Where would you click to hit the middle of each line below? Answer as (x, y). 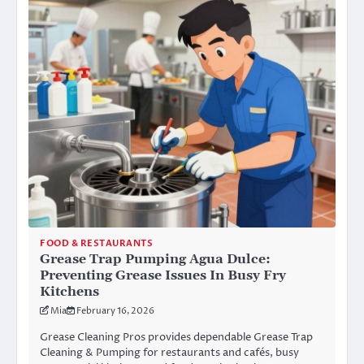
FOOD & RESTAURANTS (96, 244)
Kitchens (69, 292)
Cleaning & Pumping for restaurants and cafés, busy (169, 353)
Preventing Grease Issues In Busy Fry (163, 276)
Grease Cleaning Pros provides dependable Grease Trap (176, 338)
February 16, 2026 (115, 311)
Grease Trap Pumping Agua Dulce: (155, 260)
